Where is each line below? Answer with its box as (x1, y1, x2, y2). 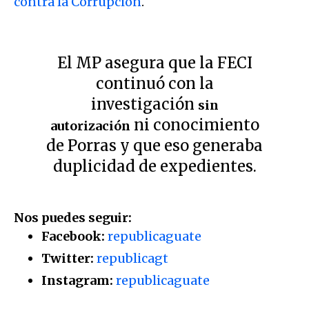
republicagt (97, 250, 168, 266)
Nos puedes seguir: (14, 209, 132, 226)
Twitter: (41, 250, 97, 266)
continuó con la (95, 73, 214, 93)
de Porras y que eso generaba (46, 135, 263, 155)
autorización (50, 117, 130, 134)
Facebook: (41, 228, 108, 244)
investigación (90, 94, 198, 114)
